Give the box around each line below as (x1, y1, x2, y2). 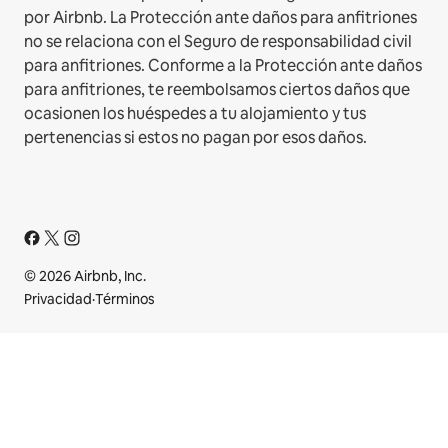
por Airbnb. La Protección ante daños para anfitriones (24, 6, 417, 28)
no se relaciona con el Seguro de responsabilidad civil (24, 30, 412, 52)
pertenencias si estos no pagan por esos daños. (24, 126, 367, 148)
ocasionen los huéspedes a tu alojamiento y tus (24, 102, 366, 124)
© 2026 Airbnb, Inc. (24, 266, 146, 285)
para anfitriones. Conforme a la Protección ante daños (24, 54, 422, 76)
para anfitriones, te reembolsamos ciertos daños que (24, 78, 410, 100)
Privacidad (24, 289, 92, 308)
